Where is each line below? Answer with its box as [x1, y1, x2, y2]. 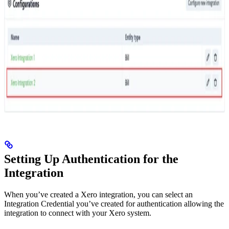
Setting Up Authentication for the [4, 152, 178, 166]
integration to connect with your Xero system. [4, 208, 151, 217]
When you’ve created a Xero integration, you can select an [4, 190, 193, 199]
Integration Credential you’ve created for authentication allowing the [4, 199, 224, 208]
